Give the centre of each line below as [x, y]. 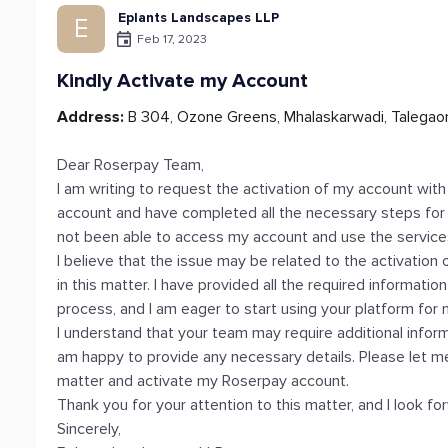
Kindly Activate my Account [183, 81]
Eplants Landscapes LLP [199, 17]
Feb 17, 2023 [172, 39]
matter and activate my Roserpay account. [203, 381]
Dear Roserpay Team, [131, 165]
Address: [91, 117]
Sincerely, [89, 429]
